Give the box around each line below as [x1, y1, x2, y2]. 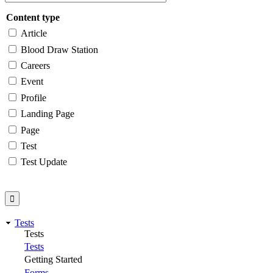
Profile [21, 92, 46, 103]
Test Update [21, 157, 67, 168]
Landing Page [21, 108, 74, 119]
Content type [6, 12, 60, 23]
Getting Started [24, 254, 82, 265]
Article [21, 28, 47, 39]
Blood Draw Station [21, 44, 98, 55]
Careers [21, 60, 50, 71]
